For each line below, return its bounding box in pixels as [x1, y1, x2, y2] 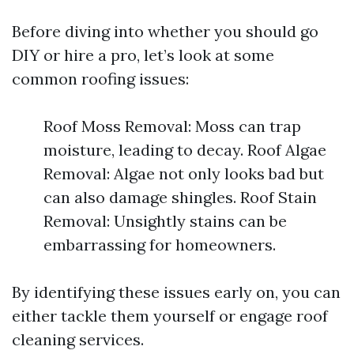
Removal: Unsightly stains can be [43, 211, 287, 231]
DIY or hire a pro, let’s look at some [12, 45, 274, 65]
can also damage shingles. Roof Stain [43, 187, 317, 207]
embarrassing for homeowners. [43, 235, 276, 254]
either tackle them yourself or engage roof [12, 306, 328, 326]
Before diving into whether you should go [12, 21, 318, 41]
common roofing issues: [12, 69, 189, 88]
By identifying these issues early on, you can [12, 282, 341, 302]
